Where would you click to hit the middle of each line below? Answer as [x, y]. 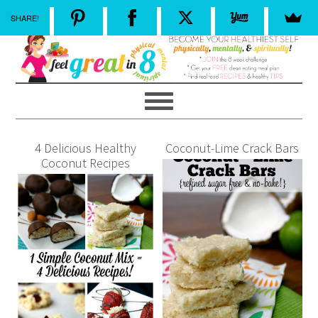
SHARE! [24, 17]
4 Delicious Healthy [86, 148]
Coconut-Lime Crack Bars [232, 148]
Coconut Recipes [86, 163]
